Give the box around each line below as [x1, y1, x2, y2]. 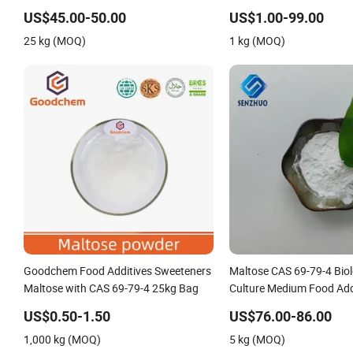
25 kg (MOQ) [24, 32, 86, 48]
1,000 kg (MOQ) [24, 331, 101, 347]
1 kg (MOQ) [229, 32, 285, 48]
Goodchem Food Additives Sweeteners [24, 262, 211, 278]
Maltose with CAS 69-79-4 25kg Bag [24, 280, 199, 295]
